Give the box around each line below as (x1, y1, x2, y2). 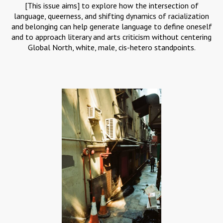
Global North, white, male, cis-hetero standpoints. (27, 42, 196, 53)
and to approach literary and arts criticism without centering (11, 32, 212, 42)
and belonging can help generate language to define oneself (11, 21, 212, 32)
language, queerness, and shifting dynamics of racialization (14, 11, 209, 21)
